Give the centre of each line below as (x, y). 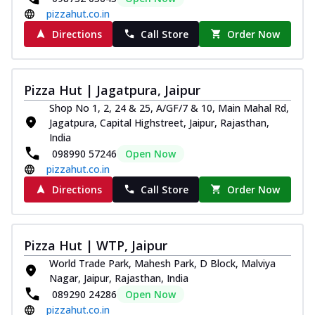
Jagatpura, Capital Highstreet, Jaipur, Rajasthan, (159, 122)
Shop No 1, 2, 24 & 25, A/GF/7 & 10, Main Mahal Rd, (169, 108)
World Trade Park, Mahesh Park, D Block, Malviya (162, 263)
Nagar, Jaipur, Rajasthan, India (119, 278)
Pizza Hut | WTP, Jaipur (96, 245)
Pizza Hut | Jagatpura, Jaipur (112, 90)
